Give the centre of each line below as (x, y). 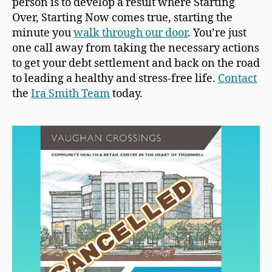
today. (126, 93)
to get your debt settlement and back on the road (136, 63)
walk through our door (131, 33)
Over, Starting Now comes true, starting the (122, 18)
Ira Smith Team (70, 93)
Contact (237, 78)
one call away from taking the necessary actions (136, 48)
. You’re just (217, 33)
